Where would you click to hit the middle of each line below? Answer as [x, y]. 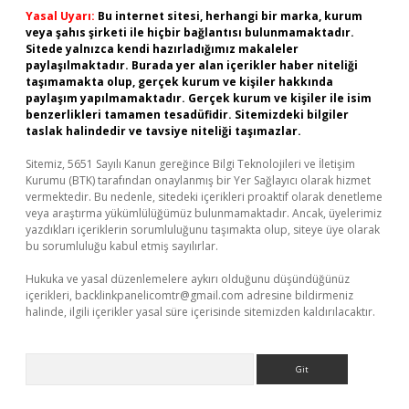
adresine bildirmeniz [299, 295]
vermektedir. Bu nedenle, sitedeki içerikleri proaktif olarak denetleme [204, 197]
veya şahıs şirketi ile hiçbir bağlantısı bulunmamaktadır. [190, 32]
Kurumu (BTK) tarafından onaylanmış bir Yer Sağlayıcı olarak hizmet [198, 180]
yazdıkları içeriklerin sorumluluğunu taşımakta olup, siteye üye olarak [203, 230]
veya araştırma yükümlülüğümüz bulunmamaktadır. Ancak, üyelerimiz [204, 213]
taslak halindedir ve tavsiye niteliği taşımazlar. [163, 131]
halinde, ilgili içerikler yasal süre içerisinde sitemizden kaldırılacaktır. [200, 312]
